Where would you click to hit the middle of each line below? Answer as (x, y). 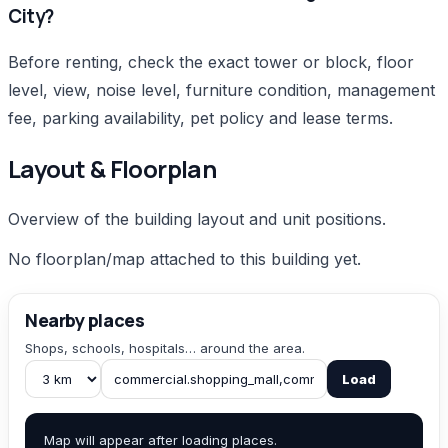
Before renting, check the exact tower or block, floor (211, 62)
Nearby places (85, 319)
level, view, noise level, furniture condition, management (221, 90)
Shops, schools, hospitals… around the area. (165, 347)
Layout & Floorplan (112, 169)
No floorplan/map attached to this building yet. (184, 258)
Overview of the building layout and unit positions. (197, 218)
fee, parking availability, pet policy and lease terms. (200, 118)
